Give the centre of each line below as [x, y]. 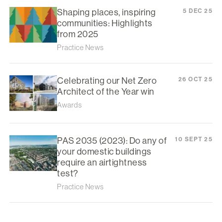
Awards [69, 105]
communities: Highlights [105, 23]
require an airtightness [102, 162]
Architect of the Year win [106, 91]
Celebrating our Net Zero [107, 81]
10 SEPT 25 [194, 139]
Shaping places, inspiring [107, 12]
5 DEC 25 [198, 11]
